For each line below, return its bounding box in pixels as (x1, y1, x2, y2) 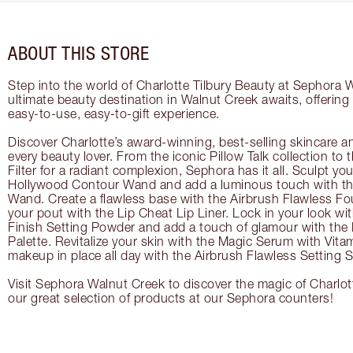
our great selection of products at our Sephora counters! (8, 291, 333, 306)
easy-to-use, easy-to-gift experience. (8, 106, 220, 121)
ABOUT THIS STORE (8, 42, 149, 65)
